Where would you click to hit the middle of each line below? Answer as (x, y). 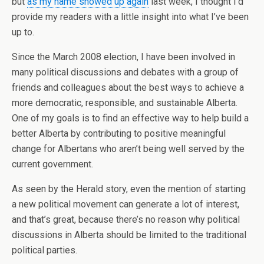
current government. (52, 164)
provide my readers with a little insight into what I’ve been (130, 17)
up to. (23, 32)
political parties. (44, 250)
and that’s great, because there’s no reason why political (126, 220)
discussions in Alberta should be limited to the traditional (129, 235)
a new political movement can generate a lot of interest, (126, 204)
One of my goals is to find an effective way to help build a (130, 118)
